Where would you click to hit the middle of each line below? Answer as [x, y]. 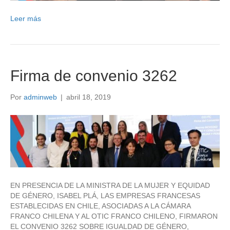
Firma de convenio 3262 [94, 75]
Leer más [26, 18]
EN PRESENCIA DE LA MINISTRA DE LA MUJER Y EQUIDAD [110, 185]
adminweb [40, 97]
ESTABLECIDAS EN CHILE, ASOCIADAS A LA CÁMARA [100, 206]
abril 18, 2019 [89, 97]
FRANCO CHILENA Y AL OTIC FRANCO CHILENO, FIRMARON [114, 216]
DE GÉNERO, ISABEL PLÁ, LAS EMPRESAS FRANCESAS [105, 195]
